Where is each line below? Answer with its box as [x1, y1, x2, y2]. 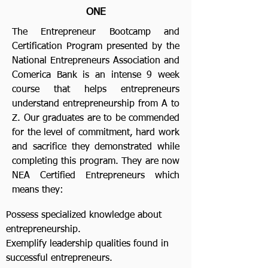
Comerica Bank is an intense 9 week [12, 70, 179, 80]
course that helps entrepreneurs [12, 84, 179, 95]
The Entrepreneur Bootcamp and [12, 27, 179, 37]
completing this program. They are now [12, 156, 179, 166]
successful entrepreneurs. [6, 253, 112, 263]
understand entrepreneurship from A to [12, 99, 179, 109]
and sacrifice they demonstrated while [12, 142, 179, 152]
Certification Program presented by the [12, 41, 179, 51]
